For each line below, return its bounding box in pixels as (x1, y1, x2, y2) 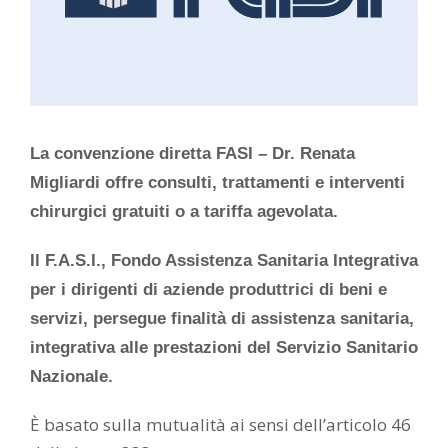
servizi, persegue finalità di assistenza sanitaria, (30, 309, 414, 329)
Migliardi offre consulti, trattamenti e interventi (30, 173, 405, 193)
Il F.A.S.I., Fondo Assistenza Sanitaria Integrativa (30, 251, 418, 271)
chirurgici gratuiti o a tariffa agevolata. (30, 202, 338, 222)
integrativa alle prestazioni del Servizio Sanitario (30, 338, 418, 358)
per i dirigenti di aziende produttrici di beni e (30, 280, 387, 300)
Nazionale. (30, 367, 113, 387)
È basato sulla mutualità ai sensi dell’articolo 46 (30, 413, 411, 437)
